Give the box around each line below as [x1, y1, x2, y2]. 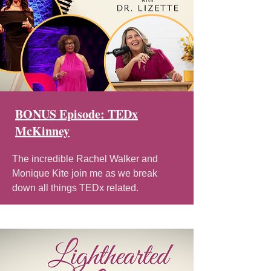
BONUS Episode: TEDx [15, 105, 138, 123]
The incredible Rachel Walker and [12, 153, 158, 164]
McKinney [15, 122, 70, 140]
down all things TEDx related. [12, 182, 141, 193]
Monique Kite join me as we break [12, 168, 157, 178]
